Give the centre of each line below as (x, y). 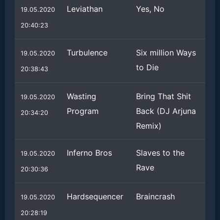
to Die (147, 67)
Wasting (82, 96)
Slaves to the (160, 153)
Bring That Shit (164, 96)
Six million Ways (166, 53)
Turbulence (87, 53)
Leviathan (85, 9)
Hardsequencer (95, 196)
